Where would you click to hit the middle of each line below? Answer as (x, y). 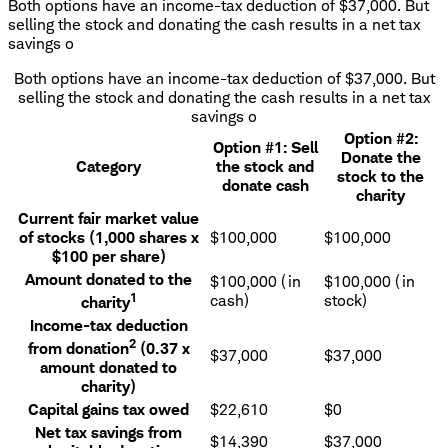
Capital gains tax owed (108, 409)
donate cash (265, 185)
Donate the (380, 157)
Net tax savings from (108, 432)
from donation (78, 348)
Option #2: (380, 138)
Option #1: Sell (265, 147)
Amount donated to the (108, 279)
